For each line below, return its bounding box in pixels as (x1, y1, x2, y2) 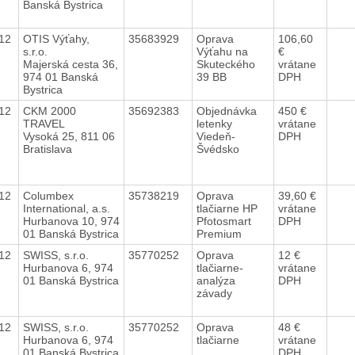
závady (196, 286, 235, 300)
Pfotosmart (196, 214, 251, 227)
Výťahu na (196, 44, 248, 58)
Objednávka (196, 104, 257, 117)
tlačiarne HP (196, 201, 258, 215)
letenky (196, 116, 232, 130)
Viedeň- (196, 129, 235, 143)
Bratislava (22, 142, 72, 155)
